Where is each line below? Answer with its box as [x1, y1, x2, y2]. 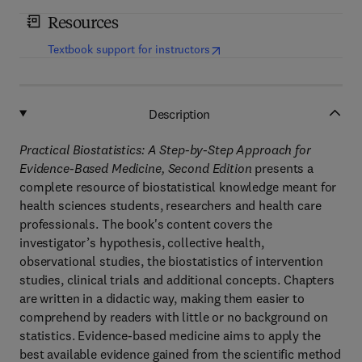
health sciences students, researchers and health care [19, 197, 322, 213]
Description [149, 105, 210, 122]
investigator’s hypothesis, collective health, [19, 234, 264, 250]
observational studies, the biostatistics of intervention [19, 253, 324, 269]
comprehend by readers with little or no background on [19, 309, 328, 325]
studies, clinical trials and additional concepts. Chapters [19, 271, 335, 288]
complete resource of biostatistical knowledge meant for [19, 179, 337, 195]
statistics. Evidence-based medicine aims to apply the [19, 327, 321, 343]
